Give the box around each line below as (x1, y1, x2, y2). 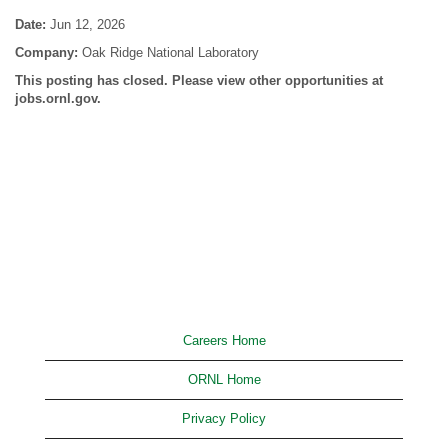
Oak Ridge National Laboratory (82, 45, 259, 60)
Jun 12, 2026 (50, 17, 125, 32)
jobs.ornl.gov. (15, 91, 101, 106)
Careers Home (182, 333, 266, 348)
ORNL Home (187, 372, 261, 387)
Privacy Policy (182, 411, 266, 426)
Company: (15, 45, 82, 60)
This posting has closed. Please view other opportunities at (15, 73, 383, 88)
